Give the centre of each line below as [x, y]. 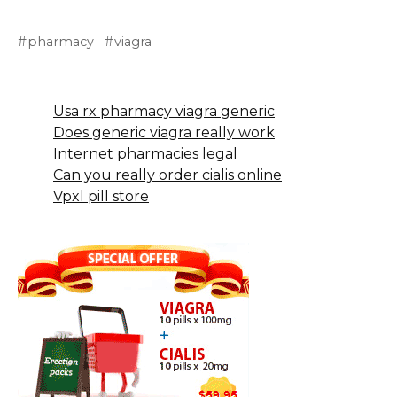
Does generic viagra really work [164, 133]
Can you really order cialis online [167, 175]
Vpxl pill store [101, 197]
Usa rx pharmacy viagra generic [164, 112]
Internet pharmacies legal [145, 154]
